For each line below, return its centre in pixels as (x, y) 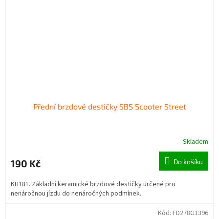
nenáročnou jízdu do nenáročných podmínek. (76, 193)
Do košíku (188, 161)
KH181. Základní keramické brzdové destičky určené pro (93, 184)
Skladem (196, 142)
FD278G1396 (190, 213)
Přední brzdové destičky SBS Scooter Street (109, 106)
